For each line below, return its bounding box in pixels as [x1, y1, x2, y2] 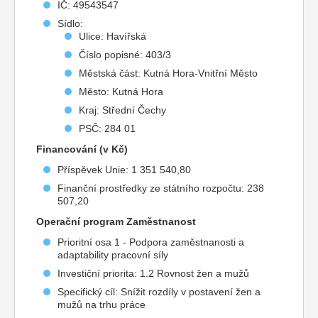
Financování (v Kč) [36, 143, 128, 155]
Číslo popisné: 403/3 [79, 49, 171, 60]
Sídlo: [57, 18, 83, 29]
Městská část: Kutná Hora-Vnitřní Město [79, 67, 258, 79]
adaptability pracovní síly [57, 249, 168, 261]
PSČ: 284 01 [79, 123, 136, 134]
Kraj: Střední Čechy [79, 104, 166, 116]
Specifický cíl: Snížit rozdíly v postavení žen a [57, 286, 261, 297]
